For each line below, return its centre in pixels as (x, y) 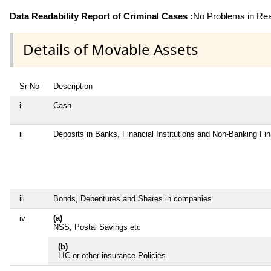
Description (73, 86)
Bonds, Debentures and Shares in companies (132, 198)
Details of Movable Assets (111, 50)
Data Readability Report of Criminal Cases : (101, 16)
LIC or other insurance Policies (112, 255)
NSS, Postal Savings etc (97, 227)
